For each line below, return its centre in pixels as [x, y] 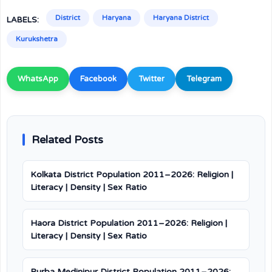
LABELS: [23, 20]
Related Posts [67, 140]
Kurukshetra [37, 39]
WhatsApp [38, 79]
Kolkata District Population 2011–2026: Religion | [132, 175]
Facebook [98, 79]
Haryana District [181, 18]
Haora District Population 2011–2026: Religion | [129, 223]
